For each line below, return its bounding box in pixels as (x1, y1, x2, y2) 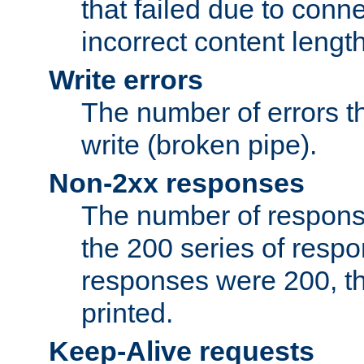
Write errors (49, 64, 203, 96)
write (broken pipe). (81, 129, 317, 161)
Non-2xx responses (49, 167, 305, 199)
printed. (81, 297, 173, 329)
